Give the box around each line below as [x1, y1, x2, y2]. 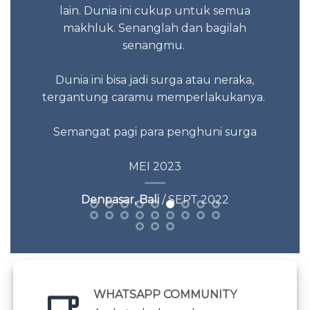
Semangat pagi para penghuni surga [53, 125, 257, 138]
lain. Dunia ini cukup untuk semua [59, 3, 250, 17]
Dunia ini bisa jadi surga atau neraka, [55, 73, 255, 86]
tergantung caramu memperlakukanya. [42, 90, 268, 104]
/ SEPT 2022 [158, 192, 229, 206]
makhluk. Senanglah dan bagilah [63, 21, 247, 35]
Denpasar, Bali [80, 192, 159, 206]
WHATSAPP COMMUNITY [93, 288, 237, 302]
